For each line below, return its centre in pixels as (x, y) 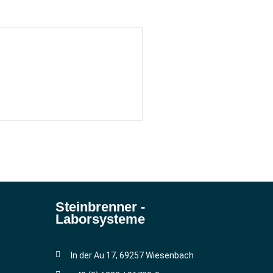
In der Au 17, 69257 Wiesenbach (132, 255)
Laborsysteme (100, 219)
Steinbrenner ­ (100, 207)
